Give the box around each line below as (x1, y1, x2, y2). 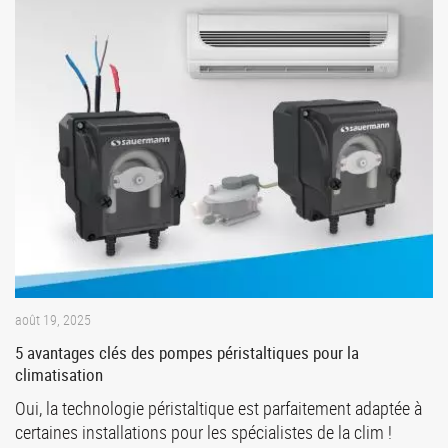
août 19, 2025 (15, 310, 91, 330)
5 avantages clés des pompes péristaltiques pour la (15, 341, 359, 365)
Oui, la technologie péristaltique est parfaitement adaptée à (15, 396, 422, 421)
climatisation (15, 363, 103, 387)
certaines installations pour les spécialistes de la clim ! (15, 420, 392, 445)
